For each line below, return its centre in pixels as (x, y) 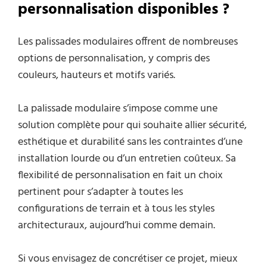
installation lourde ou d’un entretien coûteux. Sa (127, 159)
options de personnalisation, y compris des (114, 59)
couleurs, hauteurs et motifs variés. (97, 76)
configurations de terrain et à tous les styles (116, 209)
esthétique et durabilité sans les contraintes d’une (130, 142)
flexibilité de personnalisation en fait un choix (120, 176)
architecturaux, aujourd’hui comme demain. (117, 226)
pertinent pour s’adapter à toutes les (100, 193)
